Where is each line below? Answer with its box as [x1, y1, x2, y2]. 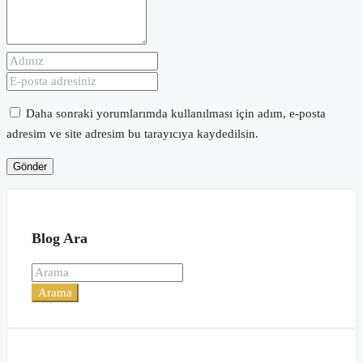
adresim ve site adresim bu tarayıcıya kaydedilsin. [6, 127, 258, 141]
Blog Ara [32, 229, 88, 246]
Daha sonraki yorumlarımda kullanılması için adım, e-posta [26, 107, 326, 121]
